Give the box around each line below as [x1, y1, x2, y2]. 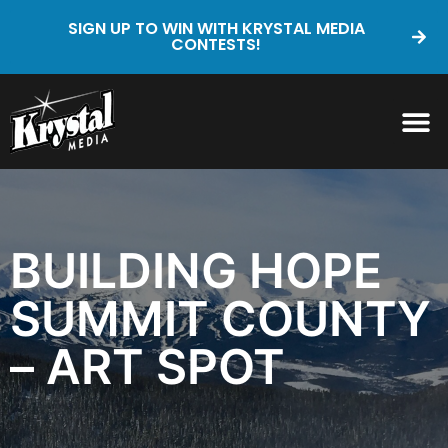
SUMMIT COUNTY [10, 289, 431, 348]
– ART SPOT [10, 337, 285, 396]
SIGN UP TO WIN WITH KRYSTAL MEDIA [67, 17, 365, 40]
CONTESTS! [171, 33, 261, 56]
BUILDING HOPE [10, 241, 382, 300]
